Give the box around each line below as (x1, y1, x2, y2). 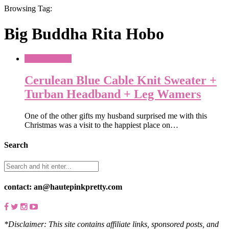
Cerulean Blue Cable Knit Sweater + (25, 74, 217, 87)
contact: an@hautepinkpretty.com (4, 182, 122, 191)
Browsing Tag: (4, 4, 52, 13)
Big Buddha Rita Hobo (4, 24, 164, 43)
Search (4, 141, 28, 150)
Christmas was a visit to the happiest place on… (25, 121, 178, 129)
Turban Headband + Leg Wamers (25, 87, 201, 101)
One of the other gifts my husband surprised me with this (25, 111, 207, 120)
